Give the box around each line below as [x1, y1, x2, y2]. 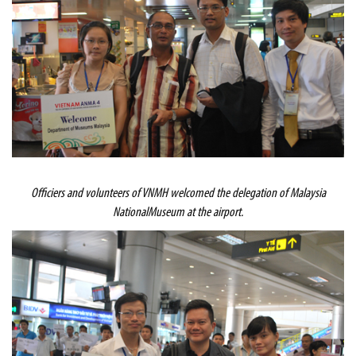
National [113, 206, 148, 220]
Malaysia [289, 187, 326, 201]
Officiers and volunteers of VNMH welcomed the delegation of [30, 187, 290, 201]
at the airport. [184, 206, 243, 220]
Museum [148, 206, 184, 220]
